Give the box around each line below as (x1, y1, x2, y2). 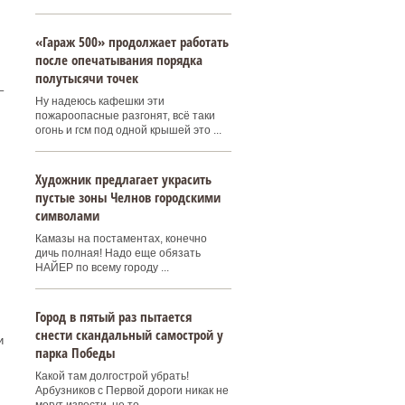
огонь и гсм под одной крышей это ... (34, 124, 221, 137)
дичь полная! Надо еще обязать (34, 247, 201, 259)
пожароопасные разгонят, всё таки (34, 109, 215, 122)
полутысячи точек (34, 69, 138, 87)
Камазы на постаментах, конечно (34, 232, 207, 245)
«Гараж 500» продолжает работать (34, 33, 229, 51)
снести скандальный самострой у (34, 325, 223, 344)
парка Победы (34, 344, 115, 362)
